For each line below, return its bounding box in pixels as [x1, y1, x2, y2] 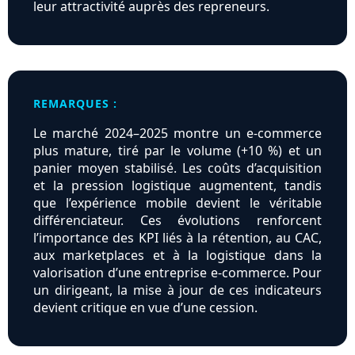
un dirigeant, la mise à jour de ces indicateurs [33, 281, 322, 300]
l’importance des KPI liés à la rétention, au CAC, [33, 229, 322, 247]
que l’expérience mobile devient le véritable [33, 194, 322, 212]
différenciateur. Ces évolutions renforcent [33, 212, 322, 230]
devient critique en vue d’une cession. [33, 299, 258, 317]
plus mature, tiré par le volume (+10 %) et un [33, 142, 322, 160]
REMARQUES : [33, 96, 117, 112]
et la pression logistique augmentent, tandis [33, 177, 322, 195]
